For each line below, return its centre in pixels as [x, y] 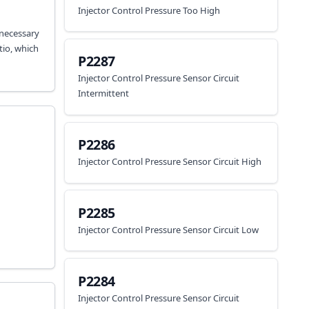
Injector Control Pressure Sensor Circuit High [170, 161]
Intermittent [104, 93]
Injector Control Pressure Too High [149, 10]
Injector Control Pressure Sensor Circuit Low [169, 229]
